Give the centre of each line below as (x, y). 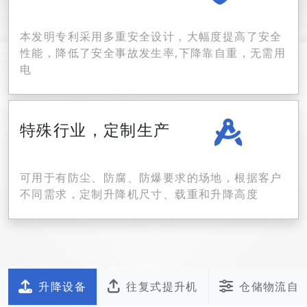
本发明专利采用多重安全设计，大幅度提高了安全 (151, 36)
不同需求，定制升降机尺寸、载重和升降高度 (139, 194)
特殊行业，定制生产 (95, 129)
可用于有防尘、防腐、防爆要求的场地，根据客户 (151, 177)
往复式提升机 (162, 286)
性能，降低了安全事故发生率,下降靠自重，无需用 (153, 53)
